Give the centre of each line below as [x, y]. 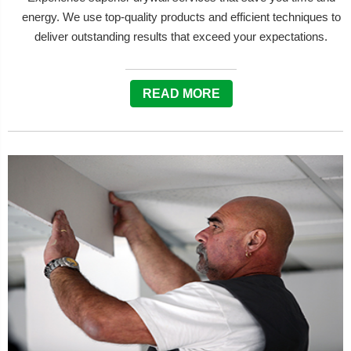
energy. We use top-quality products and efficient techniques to [181, 17]
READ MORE [181, 94]
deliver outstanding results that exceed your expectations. [181, 36]
